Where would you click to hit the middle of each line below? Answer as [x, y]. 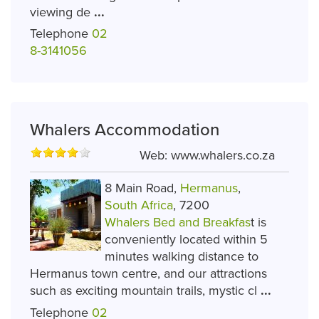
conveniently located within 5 [186, 240]
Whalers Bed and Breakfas [178, 223]
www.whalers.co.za [223, 156]
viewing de [62, 12]
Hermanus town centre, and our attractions [148, 274]
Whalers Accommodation [125, 130]
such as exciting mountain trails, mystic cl [145, 291]
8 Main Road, [142, 188]
